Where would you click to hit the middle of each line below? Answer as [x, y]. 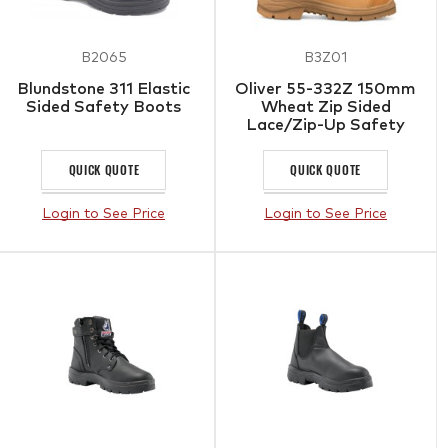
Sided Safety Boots [104, 106]
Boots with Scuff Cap [325, 142]
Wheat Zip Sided [325, 106]
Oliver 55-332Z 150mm [326, 88]
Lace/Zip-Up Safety [326, 124]
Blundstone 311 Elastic [104, 88]
